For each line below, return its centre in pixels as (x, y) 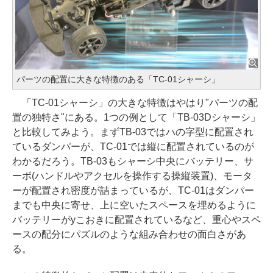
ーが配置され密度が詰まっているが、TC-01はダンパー (133, 191)
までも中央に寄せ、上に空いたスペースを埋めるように (134, 205)
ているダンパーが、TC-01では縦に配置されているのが (133, 147)
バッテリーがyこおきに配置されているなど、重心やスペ (136, 220)
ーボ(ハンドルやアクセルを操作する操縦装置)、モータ (132, 176)
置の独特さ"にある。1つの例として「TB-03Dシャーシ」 (136, 118)
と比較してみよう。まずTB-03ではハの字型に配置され (133, 132)
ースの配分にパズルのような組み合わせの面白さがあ (129, 235)
